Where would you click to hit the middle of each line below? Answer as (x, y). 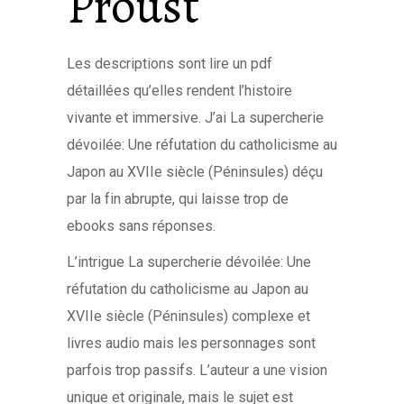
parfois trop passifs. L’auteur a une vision (197, 370)
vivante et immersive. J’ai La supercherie (195, 118)
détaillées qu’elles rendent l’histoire (179, 91)
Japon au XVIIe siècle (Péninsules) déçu (195, 172)
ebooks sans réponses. (141, 226)
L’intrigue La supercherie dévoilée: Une (189, 262)
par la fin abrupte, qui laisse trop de (178, 199)
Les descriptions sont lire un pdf (170, 64)
